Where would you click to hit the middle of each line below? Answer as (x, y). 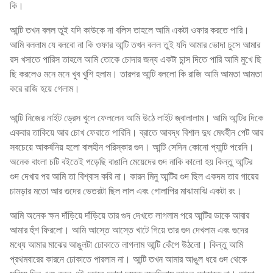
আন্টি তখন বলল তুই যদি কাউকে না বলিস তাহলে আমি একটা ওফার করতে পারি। (129, 30)
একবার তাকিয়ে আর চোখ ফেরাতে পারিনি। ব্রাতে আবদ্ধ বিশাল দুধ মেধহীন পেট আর (136, 132)
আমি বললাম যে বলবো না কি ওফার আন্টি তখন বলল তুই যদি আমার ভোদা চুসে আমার (135, 44)
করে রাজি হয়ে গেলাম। (45, 88)
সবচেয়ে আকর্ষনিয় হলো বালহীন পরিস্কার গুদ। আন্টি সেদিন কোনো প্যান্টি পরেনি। (132, 147)
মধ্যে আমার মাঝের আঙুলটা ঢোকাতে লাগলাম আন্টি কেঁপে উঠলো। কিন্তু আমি (126, 244)
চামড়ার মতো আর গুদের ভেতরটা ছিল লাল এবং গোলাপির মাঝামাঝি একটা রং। (126, 190)
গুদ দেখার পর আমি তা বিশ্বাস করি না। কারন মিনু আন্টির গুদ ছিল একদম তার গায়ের (134, 176)
